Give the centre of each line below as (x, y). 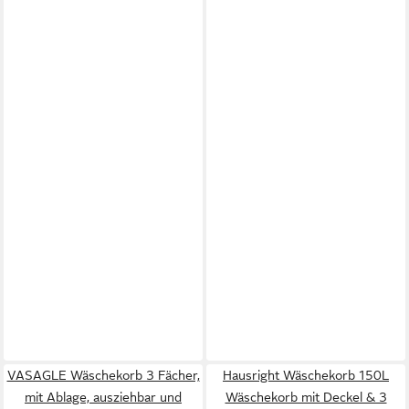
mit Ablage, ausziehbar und (103, 397)
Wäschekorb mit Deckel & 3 (306, 397)
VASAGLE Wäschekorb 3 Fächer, (103, 375)
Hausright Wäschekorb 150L (306, 375)
